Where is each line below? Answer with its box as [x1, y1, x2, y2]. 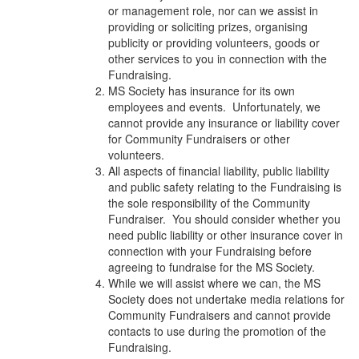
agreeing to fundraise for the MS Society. [108, 258, 321, 275]
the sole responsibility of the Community [108, 194, 310, 211]
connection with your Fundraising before [108, 242, 312, 259]
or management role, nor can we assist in [108, 2, 318, 18]
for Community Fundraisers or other [108, 130, 290, 147]
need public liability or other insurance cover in [108, 226, 343, 243]
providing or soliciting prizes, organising [108, 18, 308, 34]
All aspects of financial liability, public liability [108, 162, 329, 179]
